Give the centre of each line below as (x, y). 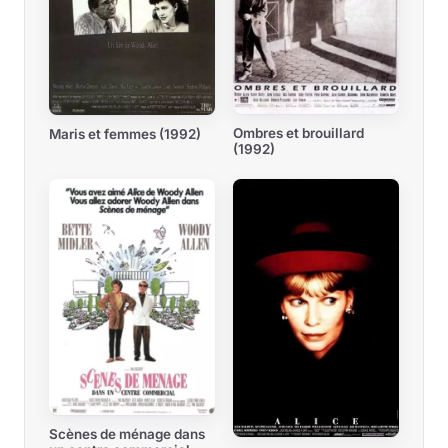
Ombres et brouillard (298, 133)
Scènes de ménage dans (127, 434)
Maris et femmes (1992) (125, 133)
